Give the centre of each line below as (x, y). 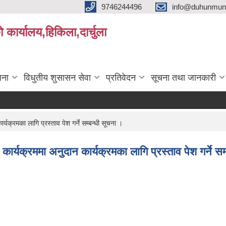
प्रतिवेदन (121, 78)
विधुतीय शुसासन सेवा (57, 78)
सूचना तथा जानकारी (183, 78)
